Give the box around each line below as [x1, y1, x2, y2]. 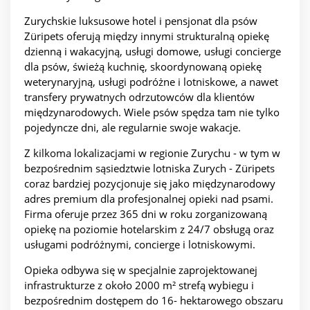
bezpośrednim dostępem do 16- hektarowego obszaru [24, 293, 283, 308]
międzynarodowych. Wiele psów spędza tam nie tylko [24, 105, 280, 120]
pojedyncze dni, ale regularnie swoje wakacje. [24, 120, 241, 135]
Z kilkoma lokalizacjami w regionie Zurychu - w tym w [24, 146, 280, 161]
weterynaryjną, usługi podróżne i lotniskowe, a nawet [24, 75, 278, 89]
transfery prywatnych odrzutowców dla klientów [24, 90, 255, 104]
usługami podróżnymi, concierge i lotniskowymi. [24, 237, 255, 252]
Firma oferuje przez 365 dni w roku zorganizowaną [24, 207, 267, 221]
